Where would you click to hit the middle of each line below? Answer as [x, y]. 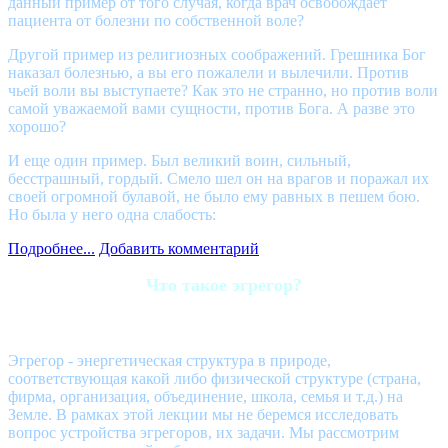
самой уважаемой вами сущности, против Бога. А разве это [211, 108]
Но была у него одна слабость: [112, 214]
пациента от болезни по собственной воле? [156, 20]
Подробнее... [51, 248]
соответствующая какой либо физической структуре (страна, [214, 378]
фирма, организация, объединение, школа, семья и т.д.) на [205, 396]
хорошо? [37, 126]
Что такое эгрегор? [224, 284]
